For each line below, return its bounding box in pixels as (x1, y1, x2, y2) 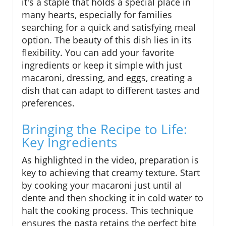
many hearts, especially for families (22, 9, 172, 21)
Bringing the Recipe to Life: (22, 120, 187, 139)
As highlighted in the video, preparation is (22, 154, 199, 166)
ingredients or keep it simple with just (22, 59, 182, 72)
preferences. (22, 97, 75, 109)
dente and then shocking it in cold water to (22, 192, 203, 204)
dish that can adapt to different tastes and (22, 84, 200, 97)
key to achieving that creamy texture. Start (22, 166, 200, 179)
